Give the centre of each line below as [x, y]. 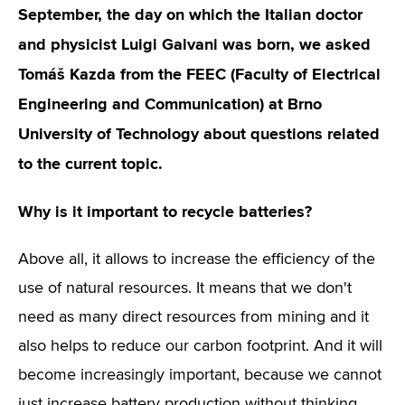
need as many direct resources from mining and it [193, 317]
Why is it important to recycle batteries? [165, 212]
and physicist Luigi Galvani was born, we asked [194, 44]
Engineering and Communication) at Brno [170, 104]
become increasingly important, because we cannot [200, 375]
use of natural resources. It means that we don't [185, 288]
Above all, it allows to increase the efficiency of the [197, 259]
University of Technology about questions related [199, 134]
